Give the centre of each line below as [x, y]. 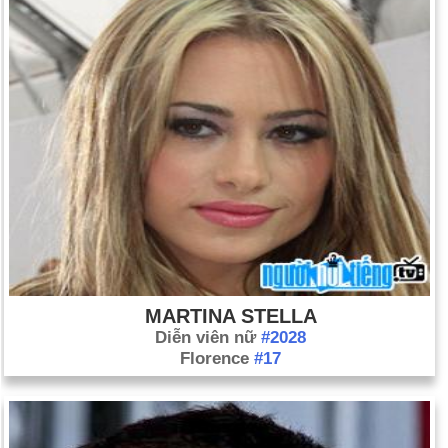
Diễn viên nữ [208, 337]
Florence [217, 358]
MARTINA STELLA [230, 316]
